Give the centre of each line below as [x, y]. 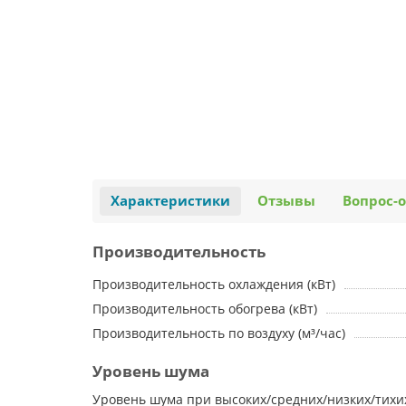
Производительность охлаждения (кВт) [214, 284]
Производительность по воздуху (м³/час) [219, 333]
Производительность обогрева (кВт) [205, 309]
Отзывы [286, 201]
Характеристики [170, 201]
